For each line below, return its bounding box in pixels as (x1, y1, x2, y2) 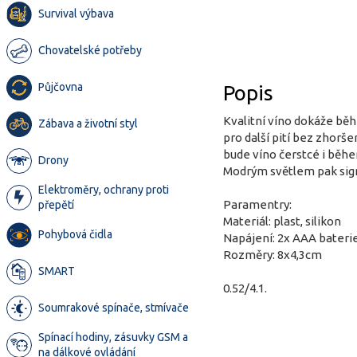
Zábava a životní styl (38, 117, 138, 130)
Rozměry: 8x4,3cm (223, 248, 322, 262)
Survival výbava (38, 7, 114, 20)
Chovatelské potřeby (38, 44, 142, 57)
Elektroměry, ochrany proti (38, 183, 169, 196)
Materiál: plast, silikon (223, 214, 341, 229)
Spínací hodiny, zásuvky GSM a (38, 331, 188, 343)
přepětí (38, 198, 74, 211)
